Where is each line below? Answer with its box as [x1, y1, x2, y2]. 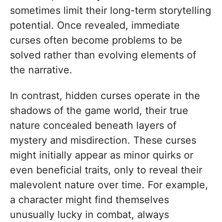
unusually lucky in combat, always [10, 209, 169, 221]
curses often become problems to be [10, 34, 182, 47]
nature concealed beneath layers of [10, 119, 176, 132]
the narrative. [10, 64, 72, 76]
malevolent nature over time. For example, [10, 179, 208, 191]
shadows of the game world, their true [10, 105, 188, 117]
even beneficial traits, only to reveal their [10, 164, 202, 176]
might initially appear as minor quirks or [10, 149, 193, 162]
